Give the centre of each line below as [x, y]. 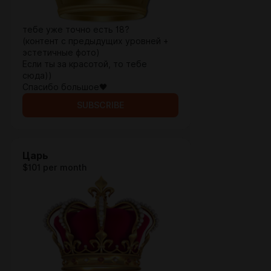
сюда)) [37, 76]
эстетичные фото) [61, 53]
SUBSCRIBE [100, 105]
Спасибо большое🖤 [65, 87]
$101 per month [54, 168]
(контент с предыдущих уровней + [95, 41]
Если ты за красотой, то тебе [85, 64]
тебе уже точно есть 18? [76, 30]
